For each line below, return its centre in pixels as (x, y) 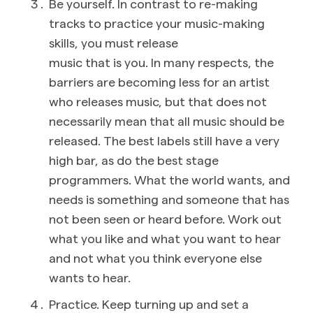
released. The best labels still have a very (164, 140)
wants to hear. (90, 277)
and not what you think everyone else (155, 257)
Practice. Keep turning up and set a (149, 303)
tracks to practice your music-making (157, 22)
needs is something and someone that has (169, 198)
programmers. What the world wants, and (169, 179)
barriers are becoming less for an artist (159, 81)
